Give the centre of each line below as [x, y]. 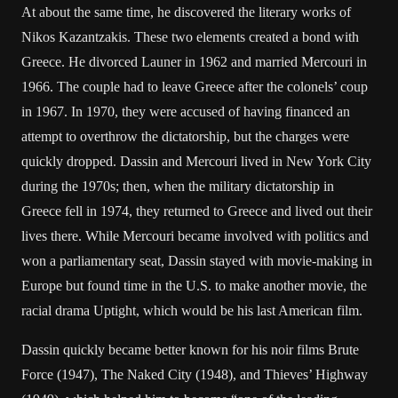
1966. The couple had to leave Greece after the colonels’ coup [195, 87]
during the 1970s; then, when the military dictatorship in [178, 186]
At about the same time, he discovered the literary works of [186, 12]
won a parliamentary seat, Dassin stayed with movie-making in [197, 261]
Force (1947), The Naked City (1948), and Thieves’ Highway [195, 374]
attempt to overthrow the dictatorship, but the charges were [185, 136]
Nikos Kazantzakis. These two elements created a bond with [190, 37]
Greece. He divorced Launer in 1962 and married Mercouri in [194, 62]
